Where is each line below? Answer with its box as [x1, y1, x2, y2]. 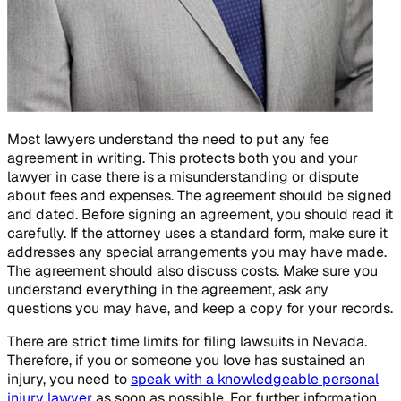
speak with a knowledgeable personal [131, 370, 379, 389]
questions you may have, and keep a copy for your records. [7, 299, 393, 319]
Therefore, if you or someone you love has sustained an [7, 351, 365, 371]
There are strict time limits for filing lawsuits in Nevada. [7, 332, 367, 352]
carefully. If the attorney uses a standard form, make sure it [7, 224, 388, 243]
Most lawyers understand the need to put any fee [7, 130, 329, 149]
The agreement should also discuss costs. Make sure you [7, 261, 378, 281]
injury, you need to [7, 370, 131, 389]
